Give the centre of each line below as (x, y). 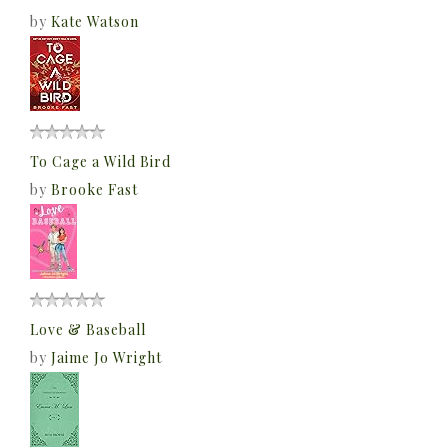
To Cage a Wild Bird (100, 162)
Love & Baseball (88, 330)
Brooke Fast (94, 190)
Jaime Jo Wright (106, 358)
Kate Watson (95, 22)
